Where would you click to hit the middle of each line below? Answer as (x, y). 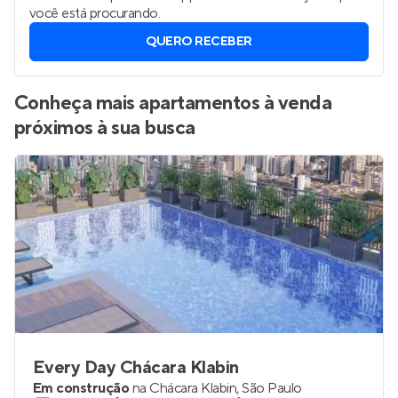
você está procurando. (95, 13)
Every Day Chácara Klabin (136, 368)
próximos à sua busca (105, 128)
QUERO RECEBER (199, 42)
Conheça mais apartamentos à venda (173, 103)
